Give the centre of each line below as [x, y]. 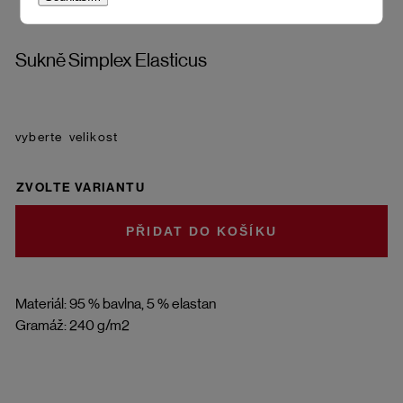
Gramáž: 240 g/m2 [72, 325]
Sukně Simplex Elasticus [111, 60]
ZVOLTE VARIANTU [81, 187]
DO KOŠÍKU [233, 232]
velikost [92, 136]
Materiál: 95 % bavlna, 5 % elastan [116, 303]
